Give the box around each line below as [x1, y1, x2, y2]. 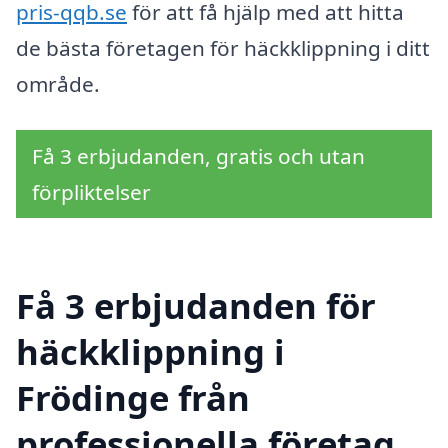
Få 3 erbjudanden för [16, 281, 376, 329]
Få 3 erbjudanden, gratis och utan [32, 142, 365, 171]
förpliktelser [32, 178, 151, 207]
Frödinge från [16, 373, 250, 421]
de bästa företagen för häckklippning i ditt [16, 34, 430, 63]
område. [16, 70, 100, 99]
